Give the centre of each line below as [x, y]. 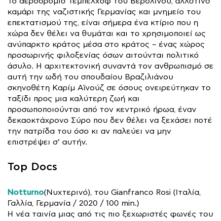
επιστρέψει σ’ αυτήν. [47, 142]
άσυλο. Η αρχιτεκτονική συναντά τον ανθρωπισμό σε [110, 66]
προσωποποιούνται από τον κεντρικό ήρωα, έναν [102, 110]
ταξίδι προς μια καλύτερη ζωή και [74, 99]
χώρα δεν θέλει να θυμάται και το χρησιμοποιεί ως [107, 34]
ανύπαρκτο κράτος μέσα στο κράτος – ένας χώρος [106, 44]
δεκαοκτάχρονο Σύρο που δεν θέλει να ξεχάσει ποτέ [110, 120]
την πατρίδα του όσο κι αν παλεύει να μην [89, 131]
